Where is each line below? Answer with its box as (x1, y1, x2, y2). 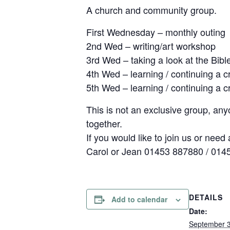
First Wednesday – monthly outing (86, 25, 225, 39)
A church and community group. (86, 3, 217, 16)
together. (86, 117, 122, 130)
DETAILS (189, 192, 223, 202)
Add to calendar (111, 194, 167, 204)
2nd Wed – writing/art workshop (86, 39, 216, 52)
